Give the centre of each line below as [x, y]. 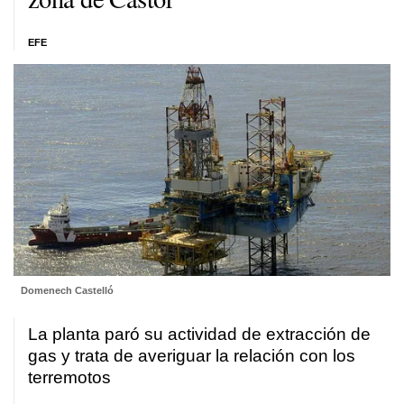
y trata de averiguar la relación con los [206, 356]
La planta [66, 335]
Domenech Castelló [67, 291]
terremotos [69, 378]
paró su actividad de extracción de [238, 335]
